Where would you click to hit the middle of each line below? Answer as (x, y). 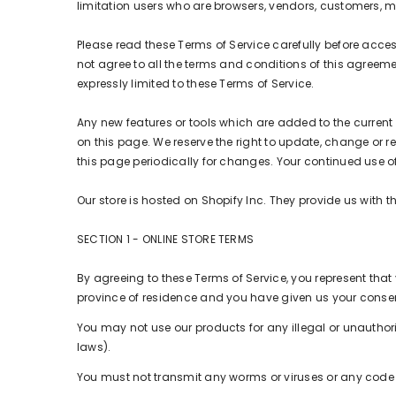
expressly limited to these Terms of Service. (196, 84)
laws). (94, 347)
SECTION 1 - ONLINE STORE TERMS (166, 239)
